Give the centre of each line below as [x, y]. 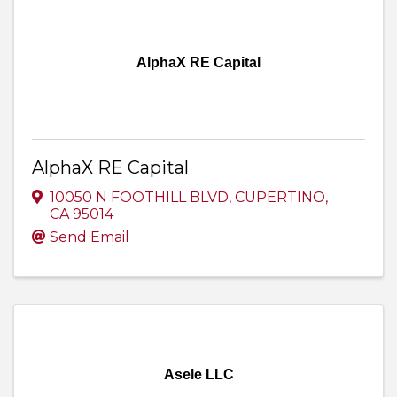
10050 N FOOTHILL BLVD [139, 198]
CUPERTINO [280, 198]
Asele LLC [198, 375]
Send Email [90, 237]
